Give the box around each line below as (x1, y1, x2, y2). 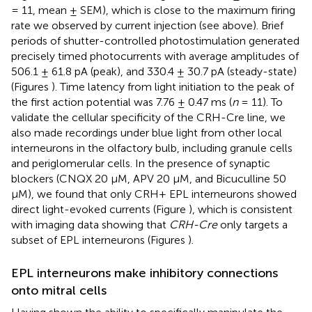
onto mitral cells (11, 283, 107, 299)
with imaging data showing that (11, 218, 169, 232)
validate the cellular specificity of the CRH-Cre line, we (11, 111, 286, 125)
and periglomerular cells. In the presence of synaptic (11, 157, 270, 171)
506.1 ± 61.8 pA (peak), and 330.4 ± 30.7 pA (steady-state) (11, 65, 297, 79)
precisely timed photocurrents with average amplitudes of (11, 49, 299, 63)
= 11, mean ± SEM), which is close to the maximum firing (11, 3, 295, 17)
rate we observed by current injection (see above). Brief (11, 19, 283, 33)
